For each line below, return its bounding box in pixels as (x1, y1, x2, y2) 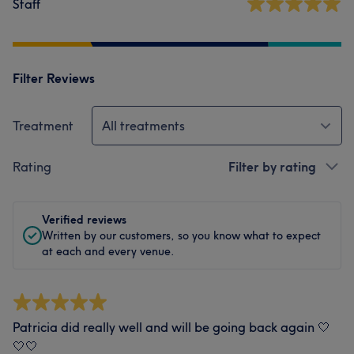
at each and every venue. (42, 244, 175, 258)
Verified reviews (42, 213, 126, 227)
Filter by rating (228, 159, 316, 175)
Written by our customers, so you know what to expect (42, 228, 321, 243)
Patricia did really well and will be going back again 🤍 (13, 319, 330, 335)
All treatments (102, 118, 185, 134)
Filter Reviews (13, 70, 95, 86)
